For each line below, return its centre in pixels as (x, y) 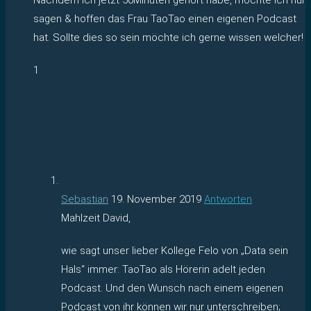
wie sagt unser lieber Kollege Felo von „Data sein (175, 250)
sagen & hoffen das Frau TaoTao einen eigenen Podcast (165, 18)
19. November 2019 (156, 199)
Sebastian (85, 199)
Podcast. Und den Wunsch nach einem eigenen (172, 288)
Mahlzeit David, (96, 218)
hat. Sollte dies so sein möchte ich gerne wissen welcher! (168, 37)
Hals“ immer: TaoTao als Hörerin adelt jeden (163, 269)
